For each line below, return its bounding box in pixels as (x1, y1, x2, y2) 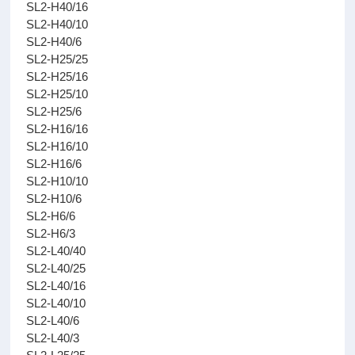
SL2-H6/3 (26, 227, 76, 240)
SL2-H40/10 (26, 17, 89, 31)
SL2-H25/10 (26, 87, 89, 101)
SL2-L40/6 (26, 314, 80, 327)
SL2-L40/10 (26, 296, 86, 310)
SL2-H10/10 (26, 174, 89, 188)
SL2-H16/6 (26, 157, 82, 170)
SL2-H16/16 (26, 122, 89, 136)
